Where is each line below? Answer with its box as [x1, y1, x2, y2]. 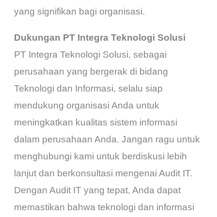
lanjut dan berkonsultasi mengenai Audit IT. [14, 168, 193, 178]
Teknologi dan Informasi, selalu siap [14, 83, 163, 93]
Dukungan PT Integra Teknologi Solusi [14, 32, 186, 43]
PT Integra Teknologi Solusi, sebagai [14, 49, 167, 60]
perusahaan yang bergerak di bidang [14, 66, 169, 77]
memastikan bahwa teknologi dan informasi [14, 201, 195, 212]
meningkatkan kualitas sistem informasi [14, 117, 178, 127]
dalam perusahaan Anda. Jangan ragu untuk [14, 134, 201, 144]
